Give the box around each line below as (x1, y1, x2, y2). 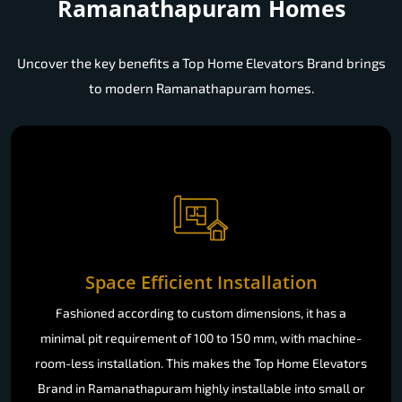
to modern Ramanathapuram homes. (88, 80, 314, 97)
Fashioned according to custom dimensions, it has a (56, 304, 346, 320)
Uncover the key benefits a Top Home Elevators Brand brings (16, 55, 386, 72)
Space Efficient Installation (84, 269, 318, 294)
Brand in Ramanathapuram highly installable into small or (37, 380, 365, 396)
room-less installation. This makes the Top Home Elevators (35, 354, 367, 371)
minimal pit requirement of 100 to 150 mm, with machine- (40, 329, 362, 345)
